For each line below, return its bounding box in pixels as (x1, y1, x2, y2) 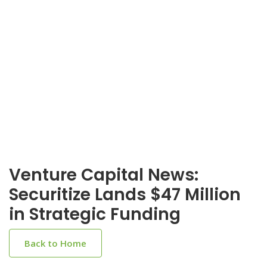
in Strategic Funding (9, 203, 181, 226)
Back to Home (24, 237, 86, 249)
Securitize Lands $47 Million (9, 183, 241, 206)
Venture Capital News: (9, 163, 198, 187)
